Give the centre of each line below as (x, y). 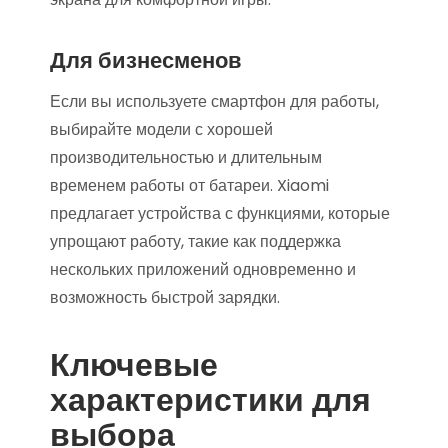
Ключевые (134, 364)
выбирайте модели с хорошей (161, 129)
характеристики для (210, 399)
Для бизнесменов (146, 60)
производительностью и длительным (186, 157)
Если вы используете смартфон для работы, (214, 101)
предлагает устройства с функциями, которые (220, 213)
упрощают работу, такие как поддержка (195, 241)
